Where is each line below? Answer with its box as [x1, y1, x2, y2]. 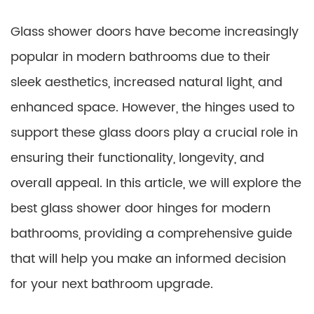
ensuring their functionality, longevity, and [11, 148, 264, 168]
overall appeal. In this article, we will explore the [11, 173, 301, 193]
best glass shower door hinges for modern [11, 198, 271, 219]
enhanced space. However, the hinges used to [11, 97, 294, 118]
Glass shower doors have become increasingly [11, 22, 299, 42]
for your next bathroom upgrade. [11, 274, 213, 294]
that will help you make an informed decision [11, 249, 286, 269]
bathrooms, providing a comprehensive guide [11, 224, 292, 244]
